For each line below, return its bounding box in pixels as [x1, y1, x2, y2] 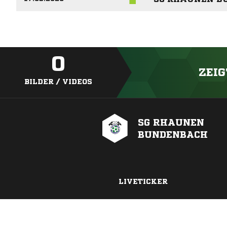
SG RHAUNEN [138, 118, 204, 127]
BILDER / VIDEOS [24, 78, 92, 86]
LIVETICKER [118, 178, 168, 185]
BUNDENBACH [138, 130, 208, 139]
